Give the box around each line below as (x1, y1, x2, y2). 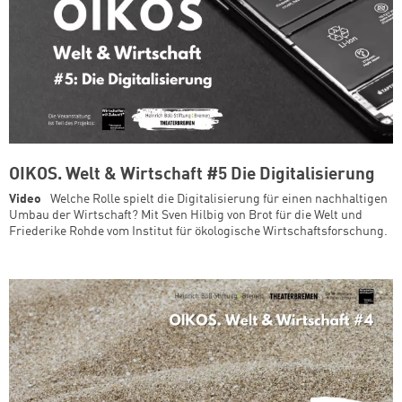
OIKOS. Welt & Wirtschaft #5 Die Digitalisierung (9, 166, 375, 183)
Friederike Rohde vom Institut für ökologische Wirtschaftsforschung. (9, 224, 388, 238)
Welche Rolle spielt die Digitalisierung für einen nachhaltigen (50, 192, 388, 205)
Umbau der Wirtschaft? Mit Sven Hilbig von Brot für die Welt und (9, 208, 363, 222)
